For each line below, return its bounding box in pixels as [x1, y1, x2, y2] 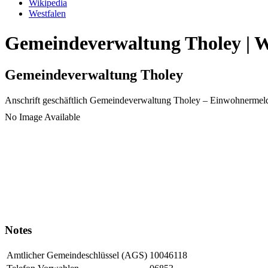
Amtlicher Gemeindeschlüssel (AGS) [7, 249, 147, 260]
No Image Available [5, 112, 80, 123]
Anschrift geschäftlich [5, 95, 87, 106]
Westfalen [29, 8, 66, 19]
